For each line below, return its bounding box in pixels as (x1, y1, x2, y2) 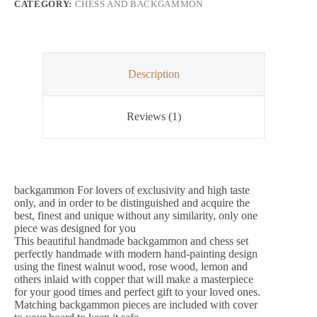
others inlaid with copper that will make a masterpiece (14, 273, 253, 286)
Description (127, 67, 180, 80)
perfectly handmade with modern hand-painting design (14, 248, 258, 260)
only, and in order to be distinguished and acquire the (14, 197, 250, 209)
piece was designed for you (14, 222, 136, 235)
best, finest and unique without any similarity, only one (14, 209, 258, 222)
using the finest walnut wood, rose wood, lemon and (14, 260, 248, 273)
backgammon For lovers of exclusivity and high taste (14, 184, 250, 197)
